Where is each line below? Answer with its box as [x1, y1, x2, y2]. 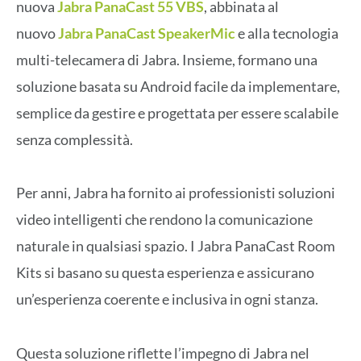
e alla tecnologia [238, 23, 338, 42]
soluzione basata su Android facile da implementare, [16, 77, 340, 95]
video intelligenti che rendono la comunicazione [16, 210, 313, 229]
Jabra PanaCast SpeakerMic [58, 23, 235, 42]
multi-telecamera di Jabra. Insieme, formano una [16, 50, 317, 68]
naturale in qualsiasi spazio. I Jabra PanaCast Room [16, 237, 335, 255]
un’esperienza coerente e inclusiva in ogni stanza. [16, 290, 318, 309]
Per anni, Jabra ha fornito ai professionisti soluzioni [16, 184, 335, 202]
